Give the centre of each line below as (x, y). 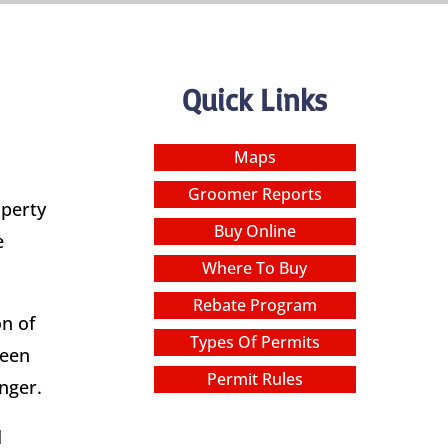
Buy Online (254, 230)
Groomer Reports (254, 193)
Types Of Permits (254, 341)
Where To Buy (255, 267)
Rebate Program (254, 304)
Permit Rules (254, 378)
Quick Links (255, 99)
